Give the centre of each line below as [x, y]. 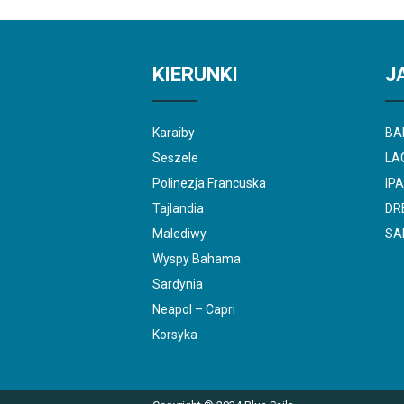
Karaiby [174, 133]
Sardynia [178, 285]
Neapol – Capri [194, 310]
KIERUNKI [195, 75]
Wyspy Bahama [197, 259]
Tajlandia [178, 209]
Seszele [175, 158]
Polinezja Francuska [209, 184]
